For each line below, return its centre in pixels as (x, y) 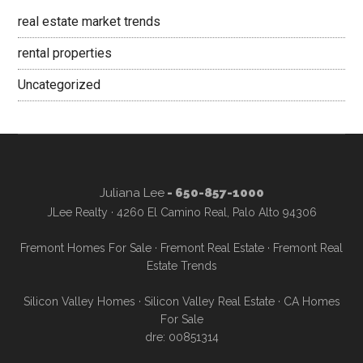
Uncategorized (60, 85)
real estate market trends (90, 21)
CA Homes (312, 301)
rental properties (65, 53)
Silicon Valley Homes (79, 301)
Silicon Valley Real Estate (209, 301)
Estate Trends (181, 266)
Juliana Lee (132, 193)
